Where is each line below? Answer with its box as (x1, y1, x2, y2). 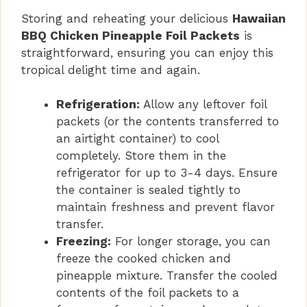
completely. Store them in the (56, 149, 226, 163)
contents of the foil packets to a (56, 286, 239, 300)
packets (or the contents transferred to (56, 114, 279, 129)
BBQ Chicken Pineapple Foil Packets (21, 28, 240, 42)
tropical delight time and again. (21, 62, 200, 77)
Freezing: (56, 234, 111, 249)
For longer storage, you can (111, 234, 271, 249)
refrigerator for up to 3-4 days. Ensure (56, 166, 278, 180)
